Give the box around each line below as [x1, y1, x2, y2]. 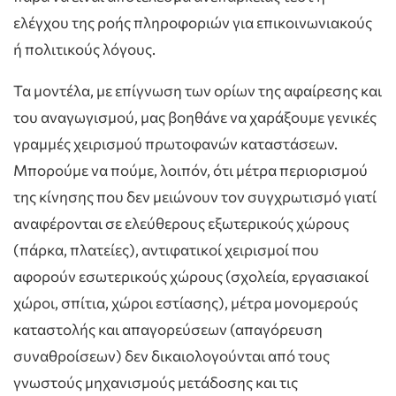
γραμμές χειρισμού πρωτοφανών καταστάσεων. [13, 133, 338, 153]
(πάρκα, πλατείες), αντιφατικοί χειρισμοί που [13, 240, 319, 259]
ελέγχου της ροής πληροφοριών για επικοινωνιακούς [13, 12, 372, 32]
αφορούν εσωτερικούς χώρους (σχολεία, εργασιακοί [13, 266, 369, 286]
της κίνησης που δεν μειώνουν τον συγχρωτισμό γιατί [13, 187, 377, 206]
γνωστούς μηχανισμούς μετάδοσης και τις [13, 372, 298, 392]
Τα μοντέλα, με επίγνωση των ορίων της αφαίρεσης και [13, 80, 382, 100]
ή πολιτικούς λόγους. [13, 39, 156, 58]
